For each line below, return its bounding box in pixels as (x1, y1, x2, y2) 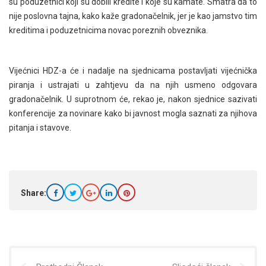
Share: (21, 188, 46, 198)
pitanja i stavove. (9, 122, 75, 132)
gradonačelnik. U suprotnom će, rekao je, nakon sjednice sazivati (9, 94, 257, 104)
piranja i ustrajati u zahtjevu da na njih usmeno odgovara (9, 80, 257, 90)
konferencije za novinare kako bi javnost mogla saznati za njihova (9, 108, 257, 118)
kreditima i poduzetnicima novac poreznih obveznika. (9, 25, 208, 35)
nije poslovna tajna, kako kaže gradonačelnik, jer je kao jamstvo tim (9, 11, 257, 21)
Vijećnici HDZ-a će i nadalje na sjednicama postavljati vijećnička (9, 65, 257, 75)
